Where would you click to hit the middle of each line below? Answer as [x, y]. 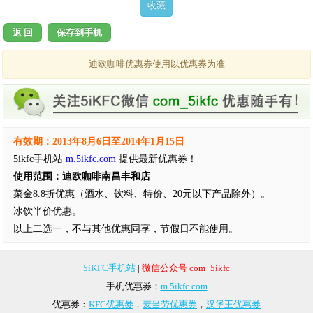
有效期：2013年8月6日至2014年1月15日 [99, 141]
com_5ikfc [210, 268]
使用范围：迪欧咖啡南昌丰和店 [82, 176]
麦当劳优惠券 [170, 304]
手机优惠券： [133, 286]
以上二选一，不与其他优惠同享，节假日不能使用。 [126, 228]
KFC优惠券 [111, 304]
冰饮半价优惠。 [48, 211]
